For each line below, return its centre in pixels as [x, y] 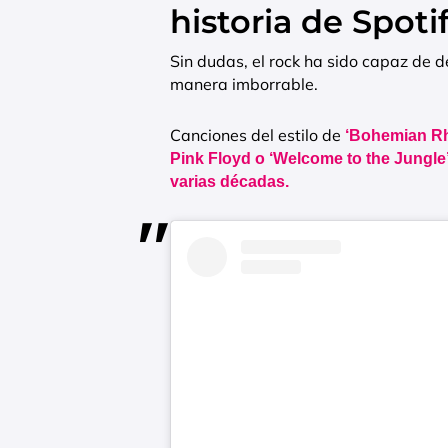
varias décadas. [229, 182]
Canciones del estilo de [257, 135]
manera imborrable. [244, 84]
